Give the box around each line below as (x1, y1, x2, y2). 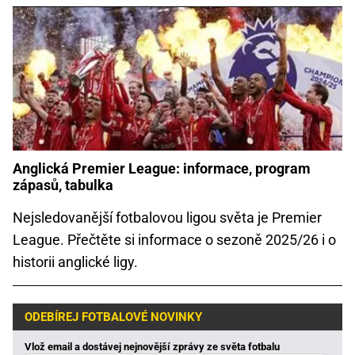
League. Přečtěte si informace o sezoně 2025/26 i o (13, 231, 336, 248)
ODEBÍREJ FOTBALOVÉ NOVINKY (25, 310, 202, 325)
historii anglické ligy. (13, 253, 138, 270)
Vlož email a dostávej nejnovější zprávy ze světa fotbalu (25, 340, 280, 353)
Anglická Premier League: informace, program (13, 159, 311, 177)
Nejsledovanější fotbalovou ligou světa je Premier (13, 208, 322, 226)
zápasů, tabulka (13, 176, 113, 193)
